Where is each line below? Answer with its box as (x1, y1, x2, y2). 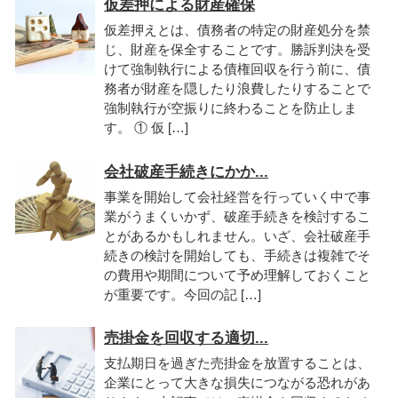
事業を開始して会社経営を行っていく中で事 (104, 188, 370, 204)
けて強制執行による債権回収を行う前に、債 (104, 61, 370, 77)
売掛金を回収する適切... (104, 330, 268, 347)
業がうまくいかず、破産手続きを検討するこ (104, 208, 370, 224)
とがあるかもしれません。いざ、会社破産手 (104, 227, 370, 243)
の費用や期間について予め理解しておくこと (104, 267, 370, 283)
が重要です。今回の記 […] (104, 286, 261, 302)
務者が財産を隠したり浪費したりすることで (104, 81, 370, 97)
